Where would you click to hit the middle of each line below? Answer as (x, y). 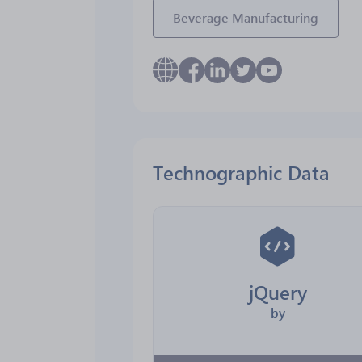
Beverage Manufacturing (246, 17)
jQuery (278, 292)
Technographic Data (241, 172)
